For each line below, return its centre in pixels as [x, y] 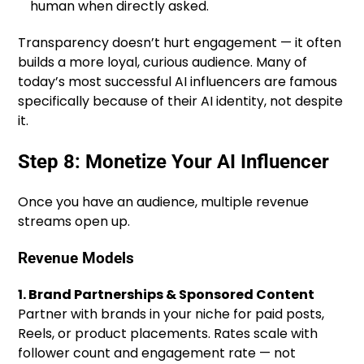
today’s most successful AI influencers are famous [178, 82]
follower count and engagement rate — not [157, 353]
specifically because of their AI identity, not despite [181, 102]
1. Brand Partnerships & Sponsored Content [167, 294]
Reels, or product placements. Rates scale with [168, 333]
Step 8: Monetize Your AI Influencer [174, 162]
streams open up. [74, 222]
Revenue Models [76, 258]
